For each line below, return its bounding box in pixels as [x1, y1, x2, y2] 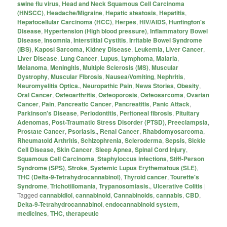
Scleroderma [125, 135, 163, 145]
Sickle [188, 135, 206, 145]
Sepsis [165, 135, 185, 145]
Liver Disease [17, 53, 58, 63]
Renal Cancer [100, 126, 140, 136]
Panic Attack [153, 99, 190, 108]
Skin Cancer [57, 144, 93, 154]
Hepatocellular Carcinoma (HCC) [17, 17, 112, 26]
